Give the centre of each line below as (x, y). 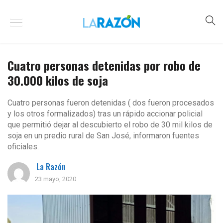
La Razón (51, 167)
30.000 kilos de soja (58, 80)
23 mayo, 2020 (56, 179)
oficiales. (23, 147)
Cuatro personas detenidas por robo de (104, 65)
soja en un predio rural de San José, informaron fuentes (103, 136)
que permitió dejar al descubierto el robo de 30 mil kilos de (110, 125)
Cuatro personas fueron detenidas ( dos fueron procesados (111, 103)
